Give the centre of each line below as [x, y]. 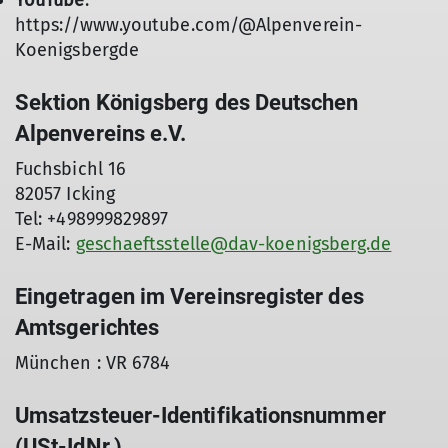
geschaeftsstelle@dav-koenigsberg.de [233, 244]
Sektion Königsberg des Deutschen [187, 102]
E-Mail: [45, 244]
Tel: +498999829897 [92, 219]
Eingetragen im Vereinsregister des [189, 296]
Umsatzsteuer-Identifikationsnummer [200, 415]
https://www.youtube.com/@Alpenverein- [188, 25]
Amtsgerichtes [87, 327]
